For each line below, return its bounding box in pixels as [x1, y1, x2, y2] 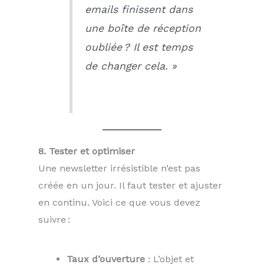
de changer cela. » [84, 60, 177, 72]
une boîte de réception [84, 22, 201, 35]
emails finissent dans [84, 4, 193, 16]
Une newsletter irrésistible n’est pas [38, 162, 200, 174]
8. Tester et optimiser [38, 145, 135, 157]
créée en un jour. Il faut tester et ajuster [38, 179, 222, 191]
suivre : [38, 213, 70, 225]
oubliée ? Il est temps [84, 41, 193, 54]
